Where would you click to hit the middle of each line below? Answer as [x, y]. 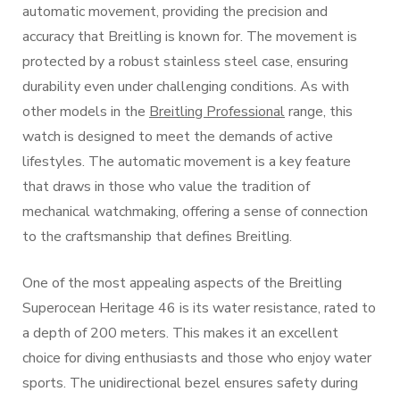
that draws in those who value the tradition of [166, 187]
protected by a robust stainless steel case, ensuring [185, 62]
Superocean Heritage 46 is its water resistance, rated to [199, 308]
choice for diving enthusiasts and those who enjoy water [197, 358]
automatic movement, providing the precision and [175, 12]
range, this [319, 112]
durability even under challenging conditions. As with [186, 87]
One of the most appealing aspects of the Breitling [182, 283]
